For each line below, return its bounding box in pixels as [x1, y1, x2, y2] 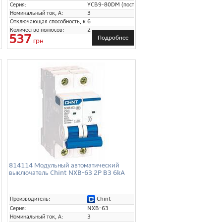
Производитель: [10, 195, 51, 203]
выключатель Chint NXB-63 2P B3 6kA [9, 168, 125, 177]
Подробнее [98, 33, 128, 42]
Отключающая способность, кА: [10, 17, 91, 25]
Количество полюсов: [10, 26, 64, 34]
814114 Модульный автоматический [9, 161, 119, 169]
